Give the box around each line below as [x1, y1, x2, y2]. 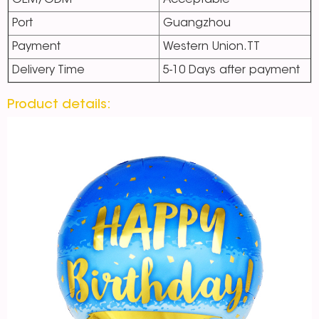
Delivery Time [12, 65, 85, 77]
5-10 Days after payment [163, 65, 300, 77]
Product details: [7, 99, 111, 113]
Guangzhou [163, 18, 231, 30]
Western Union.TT [163, 41, 260, 53]
